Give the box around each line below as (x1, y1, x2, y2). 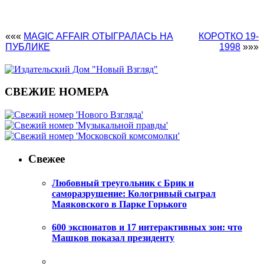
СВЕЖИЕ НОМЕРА (5, 85, 109, 98)
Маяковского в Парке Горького (52, 199, 187, 209)
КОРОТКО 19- (199, 31, 259, 41)
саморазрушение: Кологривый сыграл (52, 188, 216, 199)
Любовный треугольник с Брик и (52, 177, 194, 188)
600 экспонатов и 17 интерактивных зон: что (52, 222, 242, 233)
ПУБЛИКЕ (5, 41, 50, 52)
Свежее (28, 152, 65, 165)
